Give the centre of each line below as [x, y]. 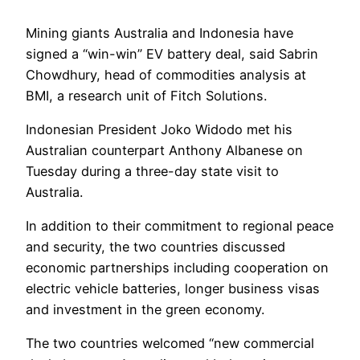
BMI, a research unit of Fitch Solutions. [146, 95]
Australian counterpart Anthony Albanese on [164, 150]
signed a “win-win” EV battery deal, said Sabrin [172, 53]
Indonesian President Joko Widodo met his [159, 129]
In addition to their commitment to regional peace [180, 226]
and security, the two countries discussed [155, 247]
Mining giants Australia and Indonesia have [160, 33]
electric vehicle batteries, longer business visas [173, 289]
